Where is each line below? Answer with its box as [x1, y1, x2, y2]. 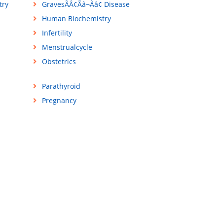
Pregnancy [41, 96, 76, 106]
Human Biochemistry [41, 14, 111, 24]
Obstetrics [41, 57, 76, 67]
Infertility [41, 28, 72, 38]
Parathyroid [41, 81, 80, 91]
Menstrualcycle [41, 42, 92, 52]
